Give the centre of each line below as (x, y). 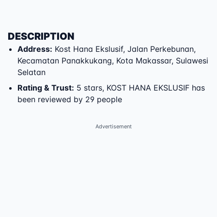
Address (34, 49)
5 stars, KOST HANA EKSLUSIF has (139, 88)
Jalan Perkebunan (161, 49)
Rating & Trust (45, 88)
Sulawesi (192, 61)
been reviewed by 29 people (70, 99)
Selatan (31, 72)
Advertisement (113, 126)
